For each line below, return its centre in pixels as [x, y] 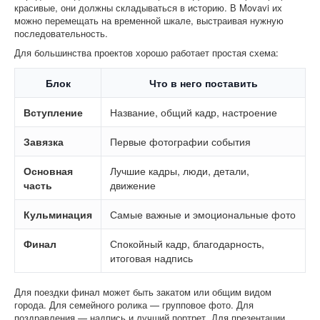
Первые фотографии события [180, 142]
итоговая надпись [151, 258]
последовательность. [61, 34]
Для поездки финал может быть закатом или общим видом [143, 292]
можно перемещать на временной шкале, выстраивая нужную [149, 21]
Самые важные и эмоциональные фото [203, 215]
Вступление [53, 112]
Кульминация [58, 215]
